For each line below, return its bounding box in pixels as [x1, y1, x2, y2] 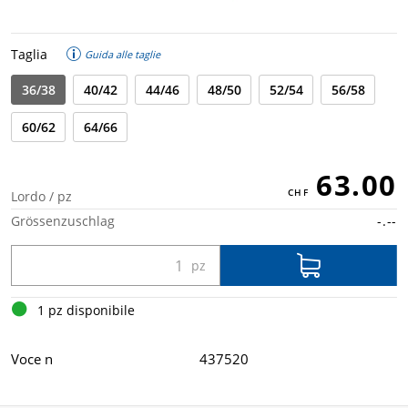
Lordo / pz [11, 188, 72, 205]
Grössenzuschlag [11, 212, 115, 229]
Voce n [11, 350, 53, 368]
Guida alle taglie [82, 46, 160, 61]
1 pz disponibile [37, 301, 135, 319]
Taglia [11, 46, 47, 63]
